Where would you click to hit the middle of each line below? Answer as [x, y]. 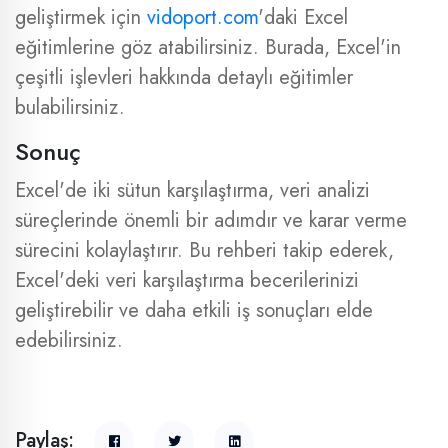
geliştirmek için [81, 17]
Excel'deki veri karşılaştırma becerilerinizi [187, 280]
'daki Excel [303, 17]
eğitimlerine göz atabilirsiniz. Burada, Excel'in [208, 47]
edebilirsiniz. [69, 340]
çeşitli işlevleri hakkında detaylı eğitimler [184, 77]
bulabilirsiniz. [70, 107]
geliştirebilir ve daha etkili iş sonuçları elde [194, 310]
